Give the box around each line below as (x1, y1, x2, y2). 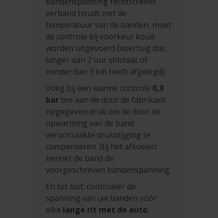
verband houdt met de (46, 8, 127, 19)
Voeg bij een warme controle (46, 83, 153, 94)
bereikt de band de (46, 153, 114, 164)
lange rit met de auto (63, 204, 148, 216)
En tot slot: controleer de (46, 181, 136, 192)
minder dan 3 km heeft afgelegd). (46, 66, 166, 77)
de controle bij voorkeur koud (46, 31, 155, 42)
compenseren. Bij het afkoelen (46, 141, 157, 152)
